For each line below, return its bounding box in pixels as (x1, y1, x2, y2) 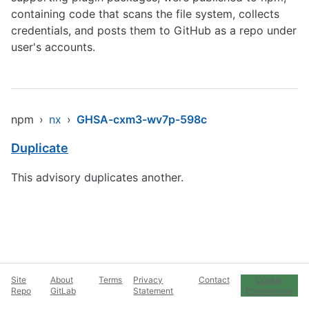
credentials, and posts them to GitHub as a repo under (11, 23, 297, 37)
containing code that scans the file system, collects (11, 7, 279, 21)
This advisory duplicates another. (11, 170, 183, 184)
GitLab (50, 286, 76, 296)
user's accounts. (11, 40, 95, 54)
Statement (133, 286, 174, 296)
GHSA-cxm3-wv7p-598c (77, 112, 207, 126)
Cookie (255, 275, 283, 285)
